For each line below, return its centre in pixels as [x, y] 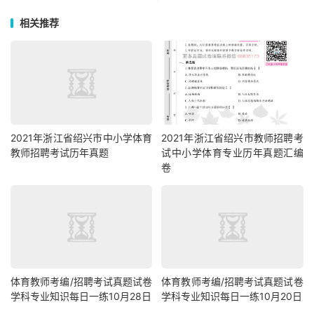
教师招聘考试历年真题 [60, 152]
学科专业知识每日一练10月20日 [232, 296]
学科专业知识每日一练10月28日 [81, 296]
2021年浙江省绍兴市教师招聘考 [232, 137]
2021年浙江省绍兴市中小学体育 [82, 137]
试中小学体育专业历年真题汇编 [232, 152]
